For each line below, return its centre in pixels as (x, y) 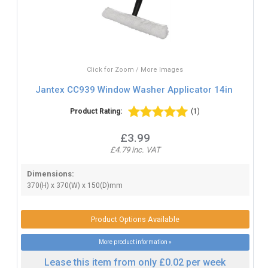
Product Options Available (135, 219)
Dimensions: (50, 173)
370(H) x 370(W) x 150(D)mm (74, 185)
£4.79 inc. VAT (135, 150)
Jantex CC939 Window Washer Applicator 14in (134, 90)
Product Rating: (96, 111)
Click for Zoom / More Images (135, 69)
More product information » (135, 242)
